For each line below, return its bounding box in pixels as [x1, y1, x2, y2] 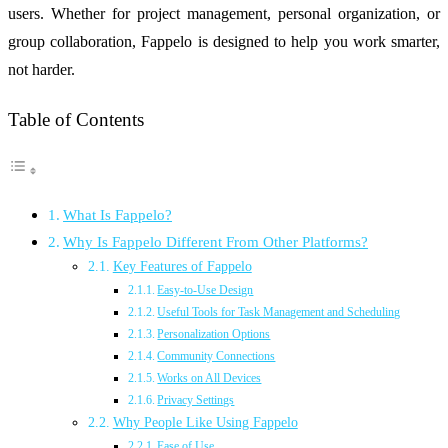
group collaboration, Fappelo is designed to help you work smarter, [8, 32, 440, 50]
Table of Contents [8, 109, 144, 130]
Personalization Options [157, 327, 271, 342]
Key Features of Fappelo [112, 259, 252, 275]
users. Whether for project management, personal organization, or [8, 4, 440, 22]
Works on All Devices [157, 371, 262, 386]
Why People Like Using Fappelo [112, 415, 298, 431]
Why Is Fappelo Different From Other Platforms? [63, 233, 369, 251]
